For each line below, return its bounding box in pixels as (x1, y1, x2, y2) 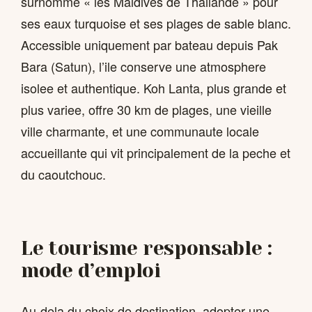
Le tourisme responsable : (21, 237, 272, 260)
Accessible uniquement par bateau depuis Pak (21, 35, 278, 54)
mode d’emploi (21, 259, 161, 283)
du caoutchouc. (21, 164, 106, 183)
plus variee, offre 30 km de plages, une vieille (21, 100, 272, 118)
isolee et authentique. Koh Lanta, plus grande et (21, 78, 286, 97)
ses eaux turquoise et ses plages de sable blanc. (21, 13, 291, 32)
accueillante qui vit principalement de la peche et (21, 143, 290, 162)
